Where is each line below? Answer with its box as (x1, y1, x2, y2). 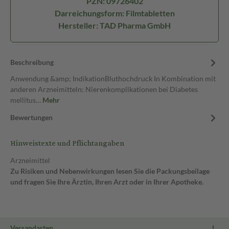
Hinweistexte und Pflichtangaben (10, 136, 124, 151)
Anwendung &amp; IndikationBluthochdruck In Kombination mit (10, 74, 216, 83)
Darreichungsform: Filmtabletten (54, 8, 175, 18)
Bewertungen (10, 113, 53, 122)
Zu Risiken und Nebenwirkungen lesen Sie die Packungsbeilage (10, 167, 210, 175)
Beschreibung (10, 58, 54, 66)
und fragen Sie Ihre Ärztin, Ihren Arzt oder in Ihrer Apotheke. (10, 177, 203, 186)
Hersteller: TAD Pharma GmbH (58, 20, 171, 30)
